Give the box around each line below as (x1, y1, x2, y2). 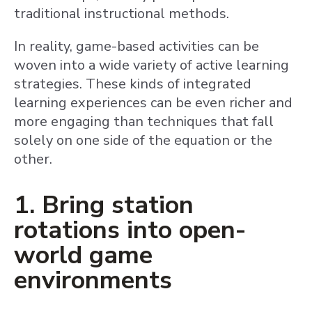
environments (14, 263, 179, 297)
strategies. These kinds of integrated (14, 75, 251, 93)
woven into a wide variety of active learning (14, 56, 289, 75)
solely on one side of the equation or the (14, 131, 272, 150)
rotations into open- (14, 213, 246, 247)
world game (14, 238, 153, 272)
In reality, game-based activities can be (14, 37, 259, 56)
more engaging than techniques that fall (14, 112, 274, 131)
